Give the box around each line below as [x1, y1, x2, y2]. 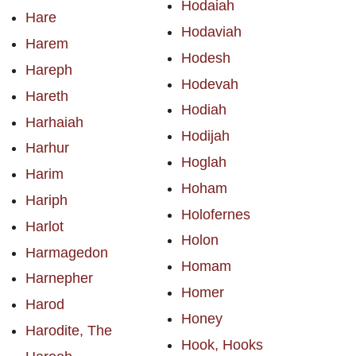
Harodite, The [25, 322, 112, 339]
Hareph [25, 61, 72, 78]
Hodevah [180, 75, 238, 92]
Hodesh [180, 49, 230, 66]
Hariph [25, 192, 68, 208]
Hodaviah [180, 23, 242, 40]
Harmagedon [25, 244, 108, 261]
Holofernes [180, 206, 250, 222]
